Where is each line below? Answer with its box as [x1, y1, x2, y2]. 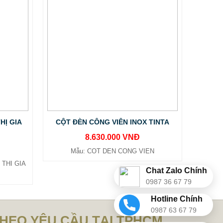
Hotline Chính [150, 194, 203, 203]
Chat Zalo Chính [146, 166, 207, 175]
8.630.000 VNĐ [85, 133, 140, 141]
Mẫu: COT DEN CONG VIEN [71, 147, 154, 155]
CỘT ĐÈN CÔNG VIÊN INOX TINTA [56, 118, 169, 126]
